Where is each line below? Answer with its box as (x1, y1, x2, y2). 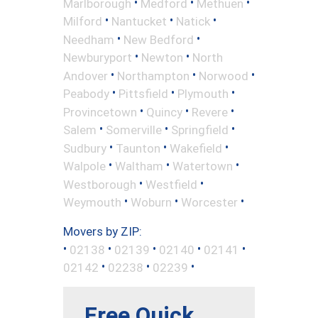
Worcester (181, 194, 238, 209)
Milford (63, 13, 102, 28)
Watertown (172, 158, 233, 173)
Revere (192, 104, 228, 119)
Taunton (116, 141, 160, 155)
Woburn (131, 194, 172, 209)
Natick (176, 13, 210, 28)
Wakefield (170, 141, 222, 155)
